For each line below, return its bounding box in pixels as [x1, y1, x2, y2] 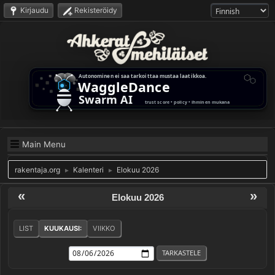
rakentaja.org [15, 165, 60, 174]
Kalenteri [73, 165, 104, 174]
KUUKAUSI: [44, 224, 82, 233]
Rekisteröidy [74, 6, 117, 15]
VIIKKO [93, 224, 115, 233]
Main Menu [22, 139, 66, 149]
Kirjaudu [20, 6, 48, 15]
